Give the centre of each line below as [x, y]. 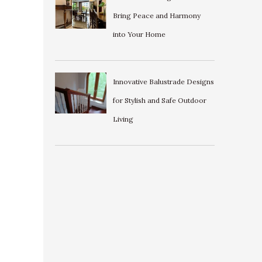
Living [123, 119]
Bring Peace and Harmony [156, 15]
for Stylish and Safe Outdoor [159, 100]
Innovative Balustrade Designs [163, 81]
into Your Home [139, 34]
